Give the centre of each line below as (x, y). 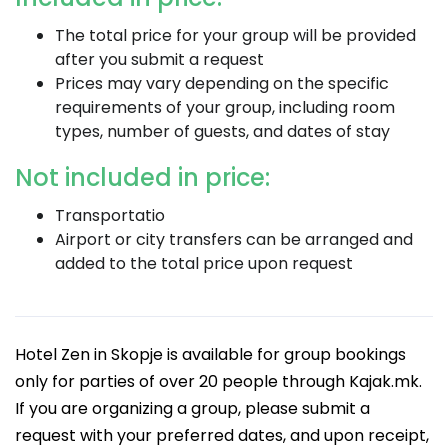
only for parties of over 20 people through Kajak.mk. (218, 381)
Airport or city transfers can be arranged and (234, 239)
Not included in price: (142, 177)
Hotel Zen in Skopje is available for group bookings (210, 354)
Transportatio (110, 215)
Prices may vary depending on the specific (222, 83)
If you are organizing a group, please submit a (192, 408)
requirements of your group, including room (225, 107)
